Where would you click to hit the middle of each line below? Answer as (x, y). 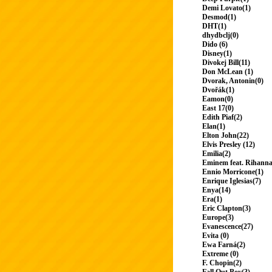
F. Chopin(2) (222, 263)
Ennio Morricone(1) (233, 172)
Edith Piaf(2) (222, 117)
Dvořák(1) (218, 90)
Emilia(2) (216, 154)
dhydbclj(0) (220, 36)
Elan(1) (214, 127)
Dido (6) (215, 45)
